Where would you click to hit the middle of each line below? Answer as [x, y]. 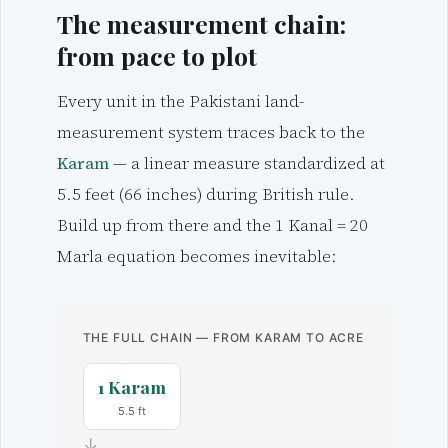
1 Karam [131, 387]
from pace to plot [157, 55]
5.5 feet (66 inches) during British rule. [206, 195]
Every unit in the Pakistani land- [180, 102]
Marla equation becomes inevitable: [197, 257]
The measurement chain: [201, 23]
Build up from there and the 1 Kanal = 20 [212, 226]
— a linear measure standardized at [247, 164]
